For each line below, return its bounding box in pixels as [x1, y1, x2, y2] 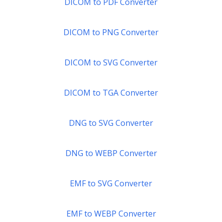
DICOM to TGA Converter [64, 87, 158, 98]
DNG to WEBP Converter [65, 148, 157, 159]
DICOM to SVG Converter [64, 57, 158, 68]
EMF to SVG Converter [70, 178, 152, 189]
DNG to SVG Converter [69, 117, 153, 128]
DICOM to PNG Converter [63, 27, 159, 38]
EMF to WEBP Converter [66, 208, 156, 219]
